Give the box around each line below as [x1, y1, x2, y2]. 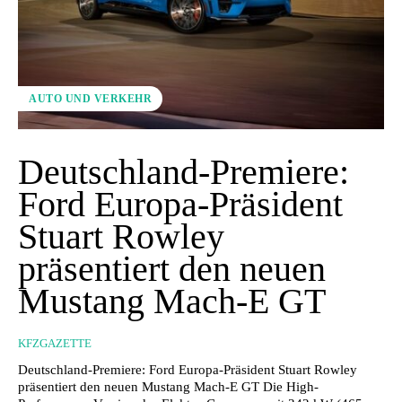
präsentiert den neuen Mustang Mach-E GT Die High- [18, 379, 319, 394]
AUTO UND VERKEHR [29, 92, 152, 105]
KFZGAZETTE [18, 336, 92, 350]
